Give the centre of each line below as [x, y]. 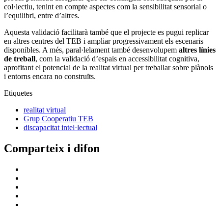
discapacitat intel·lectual [60, 128]
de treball [20, 59]
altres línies [197, 50]
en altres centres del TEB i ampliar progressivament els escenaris [104, 41]
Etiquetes [18, 93]
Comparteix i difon [52, 149]
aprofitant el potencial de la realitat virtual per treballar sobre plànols [109, 68]
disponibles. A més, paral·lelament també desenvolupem [91, 50]
